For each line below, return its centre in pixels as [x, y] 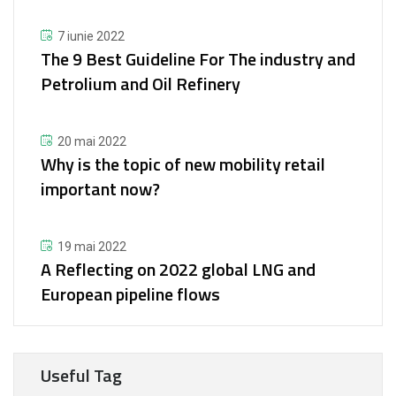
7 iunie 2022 [91, 36]
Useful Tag [81, 375]
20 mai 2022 [92, 141]
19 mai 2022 [92, 247]
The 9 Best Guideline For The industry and [198, 59]
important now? [100, 189]
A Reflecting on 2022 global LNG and [178, 269]
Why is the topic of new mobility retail [183, 164]
